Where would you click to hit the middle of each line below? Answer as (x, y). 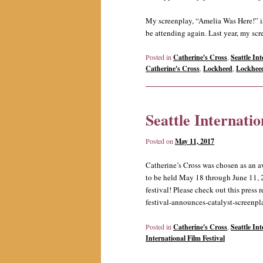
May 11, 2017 (195, 141)
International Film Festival (185, 238)
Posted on (160, 141)
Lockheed (218, 69)
